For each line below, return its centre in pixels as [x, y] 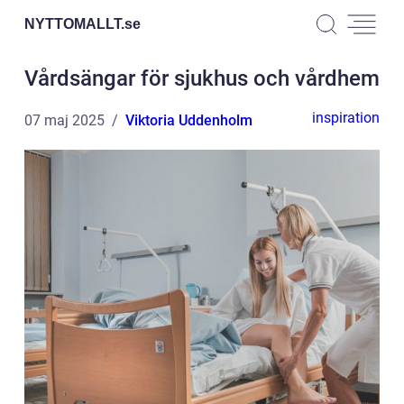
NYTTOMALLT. [74, 23]
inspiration [346, 118]
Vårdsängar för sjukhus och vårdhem [202, 78]
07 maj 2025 [64, 120]
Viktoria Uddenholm [189, 120]
